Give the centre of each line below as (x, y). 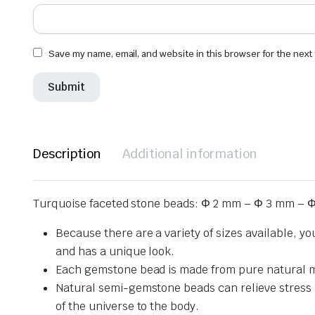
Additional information (190, 153)
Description (67, 153)
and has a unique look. (115, 251)
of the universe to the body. (128, 306)
